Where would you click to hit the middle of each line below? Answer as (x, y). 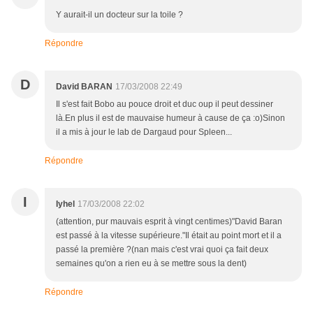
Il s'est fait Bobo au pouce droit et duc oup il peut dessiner (165, 104)
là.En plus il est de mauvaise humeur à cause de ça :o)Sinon (170, 118)
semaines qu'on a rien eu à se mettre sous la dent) (151, 264)
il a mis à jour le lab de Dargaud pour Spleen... (144, 132)
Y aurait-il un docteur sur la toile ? (119, 15)
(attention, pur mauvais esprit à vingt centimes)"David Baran (169, 222)
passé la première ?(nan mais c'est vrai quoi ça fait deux (162, 250)
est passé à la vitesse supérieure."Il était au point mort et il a (169, 236)
